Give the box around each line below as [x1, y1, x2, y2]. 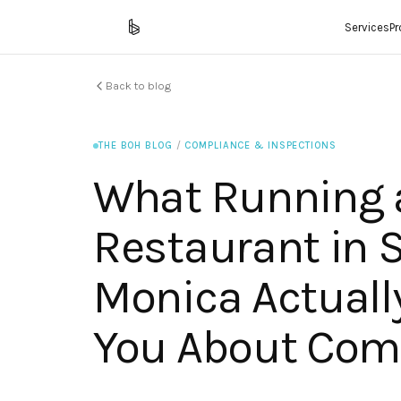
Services [345, 20, 390, 34]
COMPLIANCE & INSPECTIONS [184, 140, 337, 151]
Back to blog [106, 79, 171, 92]
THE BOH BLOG [98, 140, 173, 151]
